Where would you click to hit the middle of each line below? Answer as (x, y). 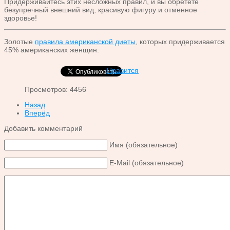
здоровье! (21, 18)
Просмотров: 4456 (55, 90)
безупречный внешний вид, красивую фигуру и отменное (101, 10)
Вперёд (37, 113)
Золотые (20, 42)
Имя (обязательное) (143, 145)
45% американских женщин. (52, 50)
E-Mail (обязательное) (147, 163)
